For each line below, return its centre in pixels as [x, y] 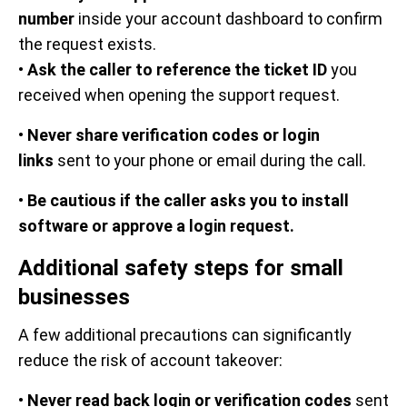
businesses [74, 297]
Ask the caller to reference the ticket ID [177, 69]
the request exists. [87, 44]
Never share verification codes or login [174, 135]
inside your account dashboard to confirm [228, 19]
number [46, 19]
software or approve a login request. [156, 226]
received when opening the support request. [179, 95]
